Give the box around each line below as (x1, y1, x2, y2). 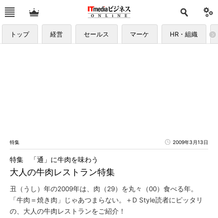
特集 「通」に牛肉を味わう (10, 156, 98, 163)
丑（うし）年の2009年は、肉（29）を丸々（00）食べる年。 (10, 185, 198, 193)
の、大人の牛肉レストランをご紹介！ (10, 207, 126, 215)
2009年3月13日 (173, 139, 208, 145)
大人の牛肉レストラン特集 (10, 167, 115, 177)
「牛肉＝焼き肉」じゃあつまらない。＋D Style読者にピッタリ (10, 196, 203, 204)
